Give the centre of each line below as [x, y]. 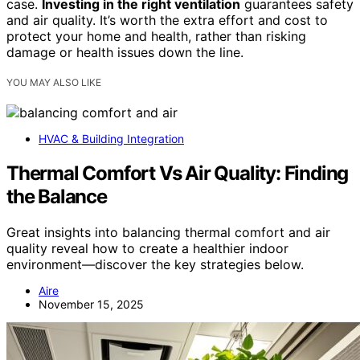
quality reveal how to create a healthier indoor [147, 249]
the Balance [57, 197]
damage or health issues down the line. [125, 53]
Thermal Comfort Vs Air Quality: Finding [178, 174]
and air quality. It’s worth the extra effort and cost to [167, 20]
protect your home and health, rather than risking [156, 37]
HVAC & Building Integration [111, 139]
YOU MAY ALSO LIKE [54, 83]
